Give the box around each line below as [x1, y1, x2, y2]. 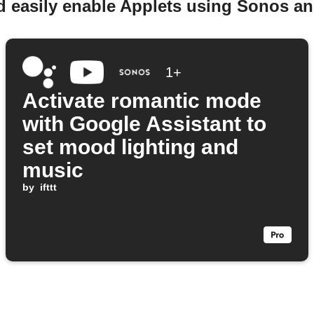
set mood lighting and [22, 135, 238, 159]
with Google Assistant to [22, 112, 266, 136]
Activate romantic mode [22, 89, 261, 113]
